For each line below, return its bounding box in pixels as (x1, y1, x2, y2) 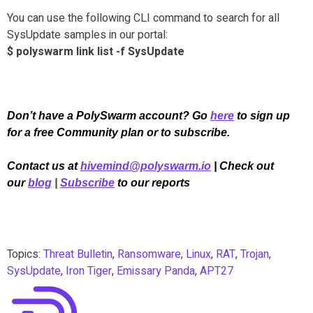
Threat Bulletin (43, 245, 112, 263)
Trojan (240, 245, 269, 263)
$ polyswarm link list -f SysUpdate (7, 43, 184, 60)
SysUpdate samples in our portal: (7, 26, 168, 43)
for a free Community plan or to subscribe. (7, 126, 230, 138)
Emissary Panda (117, 262, 195, 279)
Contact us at (7, 159, 78, 172)
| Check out (214, 159, 274, 172)
